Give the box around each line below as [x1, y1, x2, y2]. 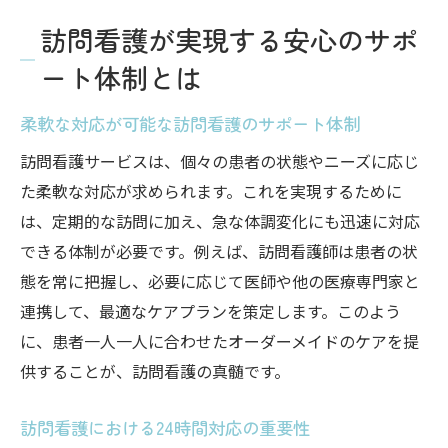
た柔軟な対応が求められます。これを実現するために [20, 179, 402, 203]
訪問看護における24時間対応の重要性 [20, 415, 310, 440]
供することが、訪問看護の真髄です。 [20, 359, 290, 383]
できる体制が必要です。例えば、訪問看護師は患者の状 [20, 239, 418, 263]
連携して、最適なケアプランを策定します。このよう [20, 299, 401, 323]
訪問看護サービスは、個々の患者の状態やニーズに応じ [20, 149, 419, 173]
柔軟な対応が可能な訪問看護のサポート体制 [20, 111, 360, 136]
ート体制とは [40, 58, 202, 97]
